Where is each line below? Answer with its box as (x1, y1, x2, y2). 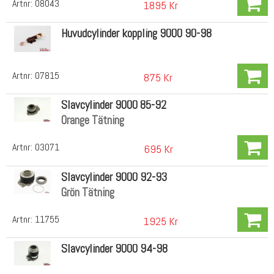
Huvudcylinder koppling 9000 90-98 (61, 25, 212, 41)
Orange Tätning (61, 113, 124, 128)
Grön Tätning (61, 184, 114, 200)
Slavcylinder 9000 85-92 (61, 97, 166, 113)
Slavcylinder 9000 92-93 (61, 169, 167, 185)
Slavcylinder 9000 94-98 (61, 241, 168, 257)
